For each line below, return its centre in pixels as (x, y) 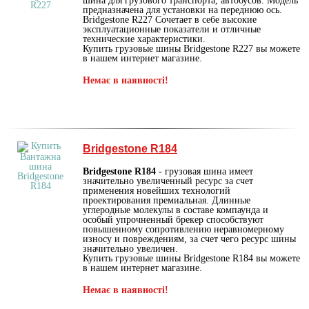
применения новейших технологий (157, 190)
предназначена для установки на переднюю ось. (182, 10)
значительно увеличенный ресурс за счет (168, 181)
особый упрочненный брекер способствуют (173, 219)
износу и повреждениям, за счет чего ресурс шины (189, 239)
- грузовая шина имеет (205, 171)
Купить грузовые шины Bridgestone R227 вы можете (191, 48)
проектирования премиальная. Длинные (167, 200)
